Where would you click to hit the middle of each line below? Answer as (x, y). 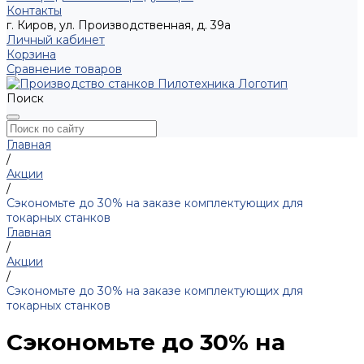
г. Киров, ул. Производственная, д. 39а (119, 25)
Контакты (34, 11)
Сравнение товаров (64, 69)
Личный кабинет (56, 40)
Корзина (31, 54)
